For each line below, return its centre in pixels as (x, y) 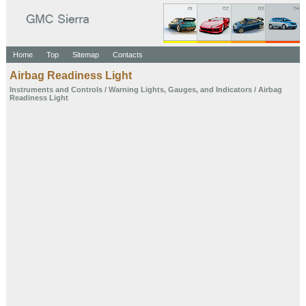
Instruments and (39, 89)
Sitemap (85, 55)
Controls (86, 89)
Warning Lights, (137, 89)
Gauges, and (191, 89)
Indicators (234, 89)
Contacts (127, 55)
